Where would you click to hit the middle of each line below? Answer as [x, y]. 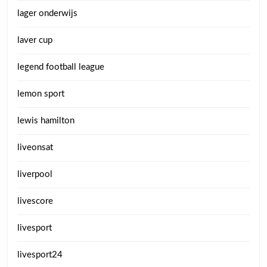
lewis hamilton [46, 121]
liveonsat [35, 148]
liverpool [35, 174]
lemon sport [41, 94]
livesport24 [40, 255]
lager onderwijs [47, 13]
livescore [35, 201]
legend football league [61, 67]
